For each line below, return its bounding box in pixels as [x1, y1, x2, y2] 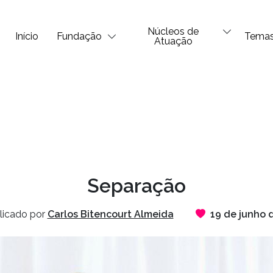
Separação [87, 174, 186, 197]
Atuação [154, 35, 193, 47]
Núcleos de [147, 25, 199, 37]
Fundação [57, 30, 102, 42]
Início [15, 30, 38, 42]
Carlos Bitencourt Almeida [47, 208, 174, 220]
